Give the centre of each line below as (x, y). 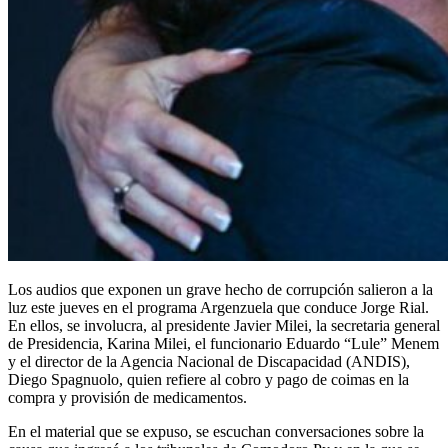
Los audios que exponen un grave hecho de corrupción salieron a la (220, 290)
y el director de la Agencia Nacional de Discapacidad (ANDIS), (209, 362)
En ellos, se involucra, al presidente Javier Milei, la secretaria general (224, 326)
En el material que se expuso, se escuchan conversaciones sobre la (216, 432)
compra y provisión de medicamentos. (127, 398)
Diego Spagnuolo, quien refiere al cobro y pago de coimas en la (208, 380)
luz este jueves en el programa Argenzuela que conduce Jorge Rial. (218, 308)
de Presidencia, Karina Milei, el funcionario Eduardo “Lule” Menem (223, 344)
